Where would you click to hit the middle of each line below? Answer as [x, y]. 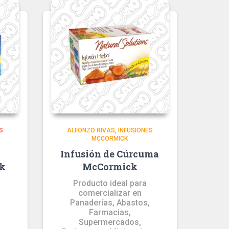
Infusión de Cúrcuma [110, 154]
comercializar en [110, 193]
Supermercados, [110, 222]
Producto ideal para [110, 183]
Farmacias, [110, 212]
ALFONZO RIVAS [91, 130]
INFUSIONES [135, 130]
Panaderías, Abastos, [110, 203]
